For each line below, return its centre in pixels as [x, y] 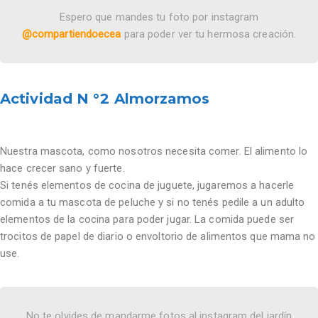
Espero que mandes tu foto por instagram [159, 17]
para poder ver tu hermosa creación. [209, 34]
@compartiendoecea [71, 34]
